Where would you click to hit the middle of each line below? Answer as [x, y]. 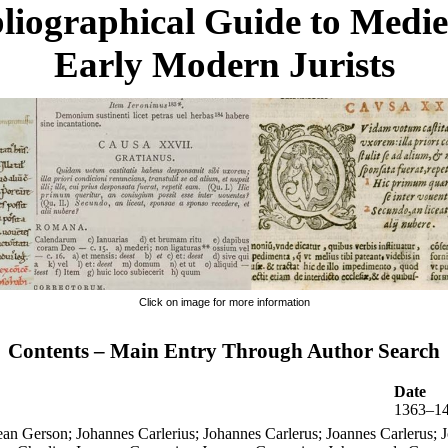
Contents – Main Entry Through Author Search [224, 351]
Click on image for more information [224, 302]
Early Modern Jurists [224, 64]
